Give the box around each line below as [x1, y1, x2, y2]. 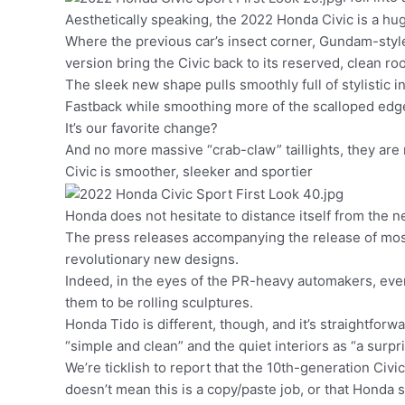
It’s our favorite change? [65, 118, 221, 137]
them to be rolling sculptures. [65, 293, 257, 311]
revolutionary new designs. [65, 250, 242, 268]
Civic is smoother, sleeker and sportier [65, 162, 313, 180]
